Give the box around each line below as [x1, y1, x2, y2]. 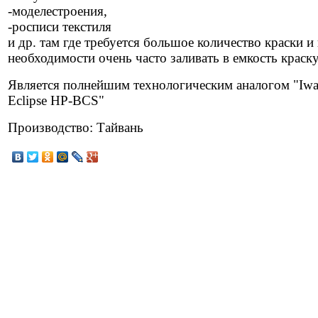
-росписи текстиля [8, 18, 111, 34]
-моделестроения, [8, 3, 107, 18]
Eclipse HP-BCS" [8, 92, 104, 108]
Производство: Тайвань [8, 119, 143, 135]
